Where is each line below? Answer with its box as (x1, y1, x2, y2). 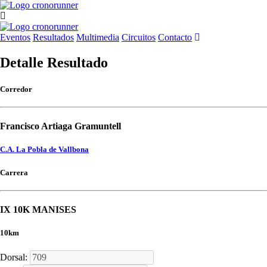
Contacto (158, 32, 192, 42)
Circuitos (122, 32, 156, 42)
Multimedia (76, 32, 119, 42)
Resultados (33, 32, 74, 42)
